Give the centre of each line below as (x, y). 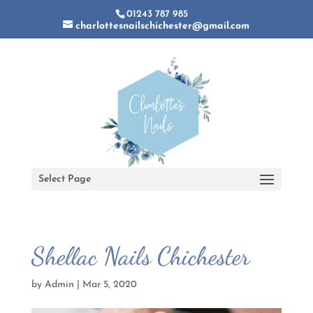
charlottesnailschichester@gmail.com (163, 26)
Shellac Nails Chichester (140, 256)
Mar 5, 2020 (109, 285)
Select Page (64, 179)
